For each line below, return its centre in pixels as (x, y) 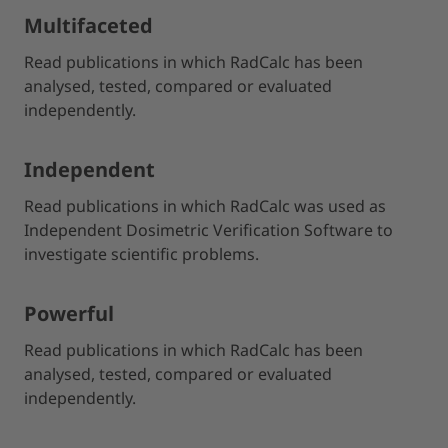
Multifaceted (88, 25)
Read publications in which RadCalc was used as (205, 206)
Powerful (69, 313)
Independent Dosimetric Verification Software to (208, 230)
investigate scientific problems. (141, 254)
